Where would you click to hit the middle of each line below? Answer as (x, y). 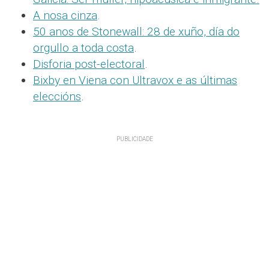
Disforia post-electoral (89, 64)
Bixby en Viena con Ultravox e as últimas (135, 80)
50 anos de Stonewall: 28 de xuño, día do (136, 32)
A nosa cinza (65, 16)
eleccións (57, 97)
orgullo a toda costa (83, 48)
